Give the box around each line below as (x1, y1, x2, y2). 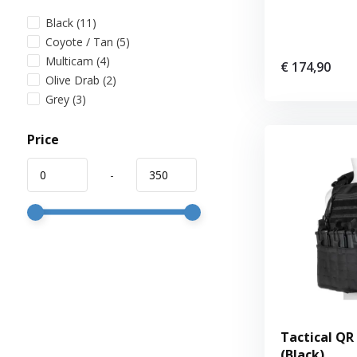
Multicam (45, 53, 96, 69)
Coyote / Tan (45, 33, 116, 49)
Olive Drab (45, 72, 103, 88)
